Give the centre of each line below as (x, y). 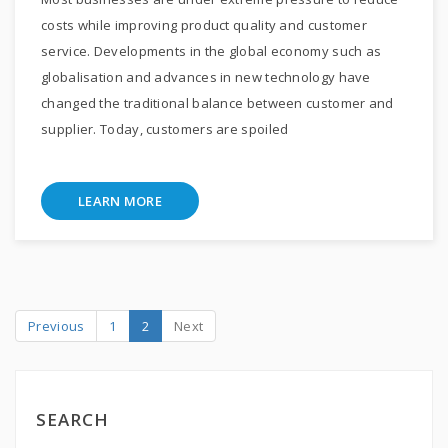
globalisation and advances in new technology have (206, 77)
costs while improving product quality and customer (204, 25)
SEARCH (72, 419)
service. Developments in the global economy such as (211, 51)
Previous (56, 326)
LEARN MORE (120, 201)
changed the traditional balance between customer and (217, 103)
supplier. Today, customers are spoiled (165, 129)
